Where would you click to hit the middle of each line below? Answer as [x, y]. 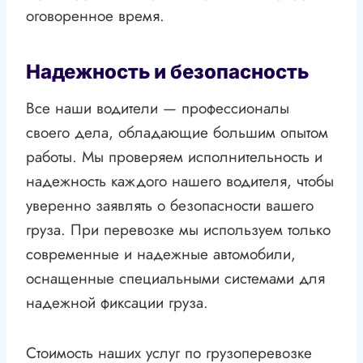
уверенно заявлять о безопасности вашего [170, 206]
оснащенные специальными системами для [175, 279]
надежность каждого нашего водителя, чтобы [180, 181]
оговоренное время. [95, 16]
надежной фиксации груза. [117, 303]
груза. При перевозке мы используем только [178, 230]
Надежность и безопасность [167, 72]
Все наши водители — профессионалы [158, 109]
